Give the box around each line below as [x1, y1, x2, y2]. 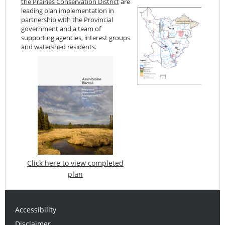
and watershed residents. [21, 42, 96, 51]
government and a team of [21, 24, 101, 33]
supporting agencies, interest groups [21, 33, 130, 42]
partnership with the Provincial [21, 15, 113, 24]
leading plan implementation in [21, 6, 114, 15]
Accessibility [15, 205, 57, 215]
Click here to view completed [27, 158, 124, 168]
